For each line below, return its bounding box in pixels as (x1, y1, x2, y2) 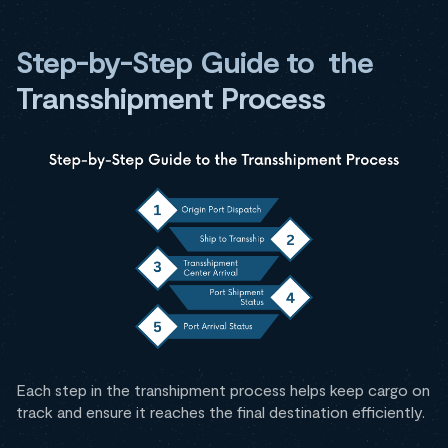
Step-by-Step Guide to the (16, 43, 374, 79)
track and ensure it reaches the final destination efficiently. (16, 402, 425, 421)
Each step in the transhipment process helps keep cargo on (16, 380, 430, 399)
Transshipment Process (16, 79, 325, 115)
